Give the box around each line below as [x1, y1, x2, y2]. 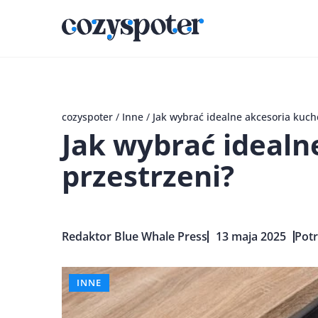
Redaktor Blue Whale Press [62, 228, 207, 244]
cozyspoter [62, 110, 113, 124]
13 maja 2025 [216, 228, 286, 244]
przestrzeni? [62, 156, 234, 195]
